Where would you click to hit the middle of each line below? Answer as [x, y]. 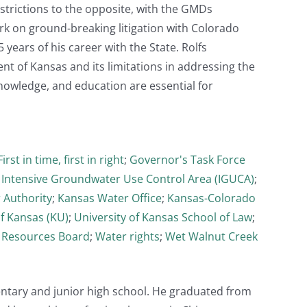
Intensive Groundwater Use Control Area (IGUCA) [128, 179]
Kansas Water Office [110, 198]
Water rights [127, 236]
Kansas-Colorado [211, 198]
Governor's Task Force [187, 159]
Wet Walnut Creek [211, 236]
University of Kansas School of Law [163, 217]
